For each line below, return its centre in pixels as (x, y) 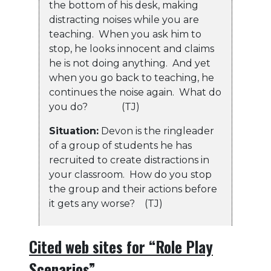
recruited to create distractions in (129, 160)
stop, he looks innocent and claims (132, 49)
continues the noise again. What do (135, 93)
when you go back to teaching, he (132, 78)
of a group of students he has (120, 146)
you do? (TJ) (94, 107)
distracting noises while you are (124, 20)
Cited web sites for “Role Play (121, 247)
